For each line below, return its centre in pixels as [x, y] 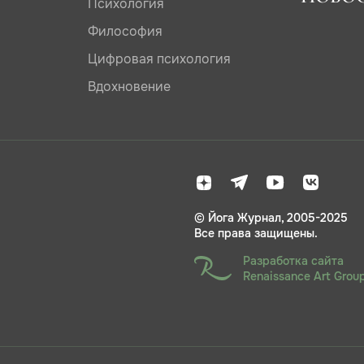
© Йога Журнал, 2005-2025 [271, 218]
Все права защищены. [256, 234]
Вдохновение [129, 87]
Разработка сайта [293, 261]
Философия [125, 32]
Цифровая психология [159, 59]
